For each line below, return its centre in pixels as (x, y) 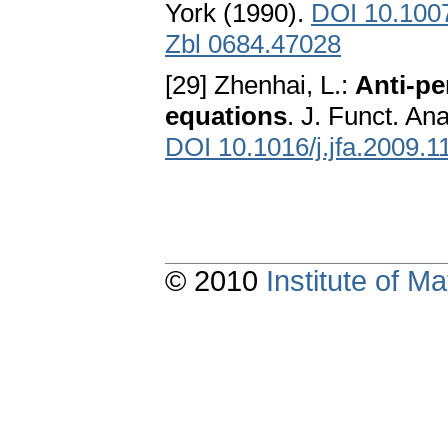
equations (226, 116)
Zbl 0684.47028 (253, 44)
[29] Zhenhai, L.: (260, 85)
